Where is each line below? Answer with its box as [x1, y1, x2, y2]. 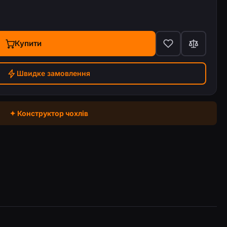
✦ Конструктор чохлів [9, 109, 88, 118]
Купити [15, 39, 42, 48]
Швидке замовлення [17, 69, 90, 78]
